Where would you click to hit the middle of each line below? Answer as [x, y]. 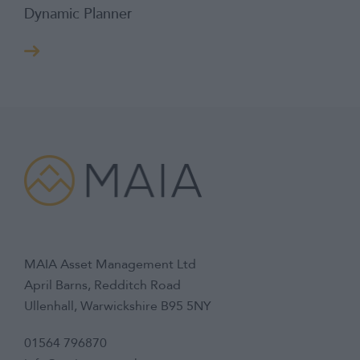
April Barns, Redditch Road [102, 286]
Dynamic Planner [78, 16]
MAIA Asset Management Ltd [110, 265]
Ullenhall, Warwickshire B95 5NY [118, 307]
